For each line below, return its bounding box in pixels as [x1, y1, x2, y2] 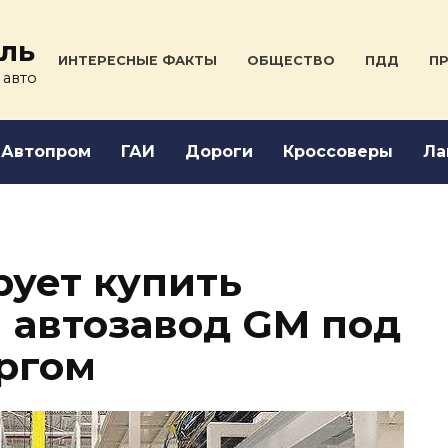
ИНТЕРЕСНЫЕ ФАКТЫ [57, 52, 217, 68]
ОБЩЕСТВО [246, 52, 335, 68]
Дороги [185, 142, 253, 161]
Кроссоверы [283, 142, 393, 161]
